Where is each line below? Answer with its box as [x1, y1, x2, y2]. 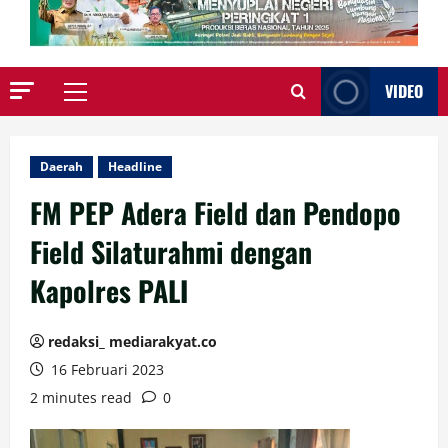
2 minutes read [30, 388, 132, 408]
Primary [74, 91, 130, 112]
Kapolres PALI [30, 270, 188, 312]
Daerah [40, 158, 83, 176]
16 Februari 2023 [47, 360, 164, 380]
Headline [108, 158, 162, 176]
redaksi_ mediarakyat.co [48, 332, 217, 352]
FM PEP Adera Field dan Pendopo [30, 192, 401, 234]
